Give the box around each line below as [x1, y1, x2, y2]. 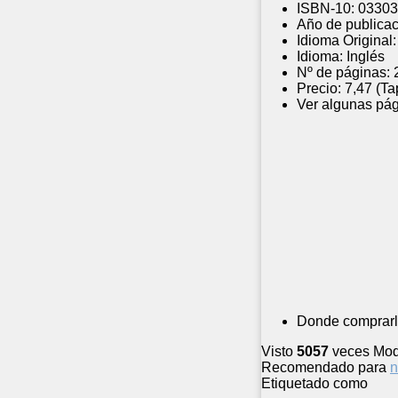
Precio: [297, 81, 341, 97]
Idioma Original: [297, 33, 396, 49]
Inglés [346, 49, 385, 65]
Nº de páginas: [297, 65, 390, 81]
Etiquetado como [261, 376, 368, 392]
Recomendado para [261, 360, 386, 376]
